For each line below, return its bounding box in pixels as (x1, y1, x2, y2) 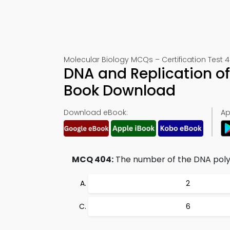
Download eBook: (64, 107, 128, 118)
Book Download (64, 81, 176, 101)
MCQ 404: (72, 154, 113, 165)
